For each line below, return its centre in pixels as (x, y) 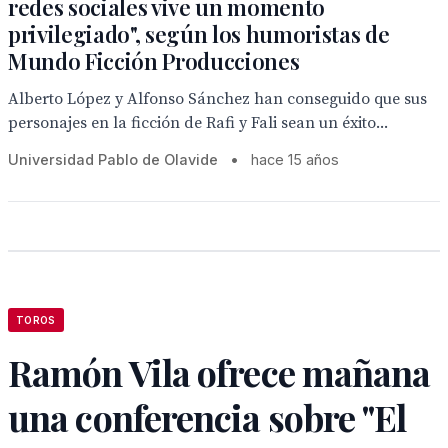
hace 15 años (295, 159)
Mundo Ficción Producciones (154, 61)
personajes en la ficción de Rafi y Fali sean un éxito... (198, 123)
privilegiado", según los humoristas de (199, 34)
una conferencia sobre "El (207, 417)
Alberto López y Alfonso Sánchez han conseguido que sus (217, 99)
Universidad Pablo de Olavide (113, 159)
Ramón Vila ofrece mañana (219, 372)
